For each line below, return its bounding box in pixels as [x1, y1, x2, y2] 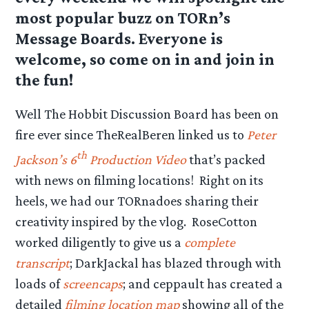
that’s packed [186, 152, 266, 168]
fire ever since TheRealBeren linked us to [15, 127, 248, 143]
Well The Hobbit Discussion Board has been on [15, 106, 279, 122]
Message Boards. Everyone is [15, 29, 223, 48]
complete [184, 235, 236, 250]
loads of [15, 276, 63, 292]
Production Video [87, 152, 187, 168]
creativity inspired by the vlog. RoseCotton [15, 214, 258, 230]
